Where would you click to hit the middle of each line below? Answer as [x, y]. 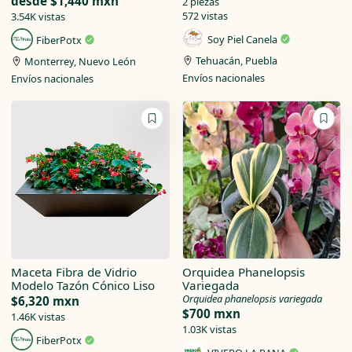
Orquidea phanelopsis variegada [252, 299]
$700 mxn [211, 314]
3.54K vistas [38, 17]
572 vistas [205, 16]
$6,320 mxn [45, 301]
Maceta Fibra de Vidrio [73, 272]
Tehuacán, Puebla [237, 61]
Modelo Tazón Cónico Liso [82, 286]
